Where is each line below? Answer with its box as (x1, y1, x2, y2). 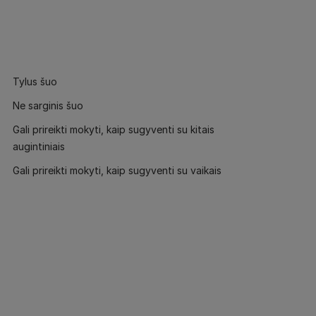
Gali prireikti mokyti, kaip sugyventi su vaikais (13, 164, 221, 176)
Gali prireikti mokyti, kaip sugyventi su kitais (13, 123, 214, 135)
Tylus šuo (13, 75, 57, 87)
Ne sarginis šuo (13, 99, 83, 111)
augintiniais (13, 140, 65, 152)
